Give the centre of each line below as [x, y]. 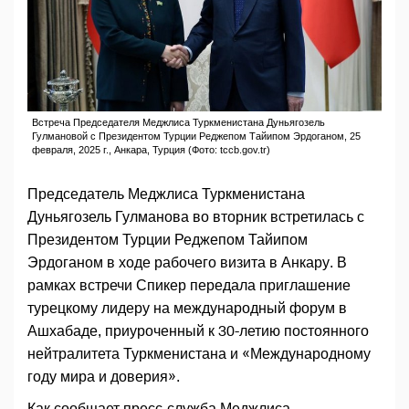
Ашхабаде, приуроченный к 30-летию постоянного [198, 331]
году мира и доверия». [104, 377]
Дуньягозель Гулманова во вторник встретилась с [196, 217]
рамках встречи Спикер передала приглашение [189, 286]
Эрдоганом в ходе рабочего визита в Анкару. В [187, 263]
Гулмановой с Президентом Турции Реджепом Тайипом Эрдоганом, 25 [196, 136]
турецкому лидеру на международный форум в [187, 309]
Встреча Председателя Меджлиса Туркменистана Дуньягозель [178, 123]
